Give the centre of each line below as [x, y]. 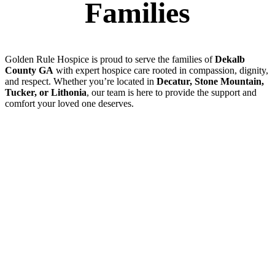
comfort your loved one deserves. [69, 104]
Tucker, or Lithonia [46, 93]
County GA [29, 71]
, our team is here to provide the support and [172, 93]
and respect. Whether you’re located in [81, 82]
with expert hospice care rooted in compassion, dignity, [161, 71]
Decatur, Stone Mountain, [210, 82]
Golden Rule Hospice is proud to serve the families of [110, 60]
